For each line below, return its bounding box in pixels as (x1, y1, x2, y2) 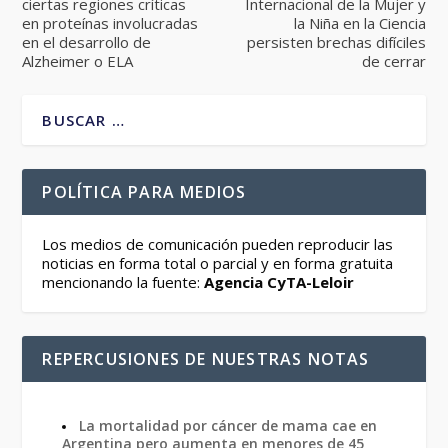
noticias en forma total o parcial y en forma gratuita (42, 252, 394, 273)
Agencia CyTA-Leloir (204, 271, 355, 292)
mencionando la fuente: (42, 271, 205, 292)
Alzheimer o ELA (22, 50, 134, 71)
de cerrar (361, 50, 426, 71)
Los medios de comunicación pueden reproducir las (42, 233, 394, 254)
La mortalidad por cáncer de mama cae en (79, 415, 378, 435)
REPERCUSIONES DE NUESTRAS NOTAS (42, 347, 370, 370)
